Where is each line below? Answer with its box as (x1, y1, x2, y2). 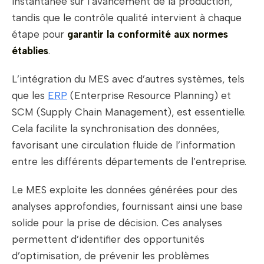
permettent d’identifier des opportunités (12, 233, 204, 246)
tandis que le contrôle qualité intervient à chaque (12, 12, 242, 24)
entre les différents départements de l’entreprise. (12, 156, 246, 168)
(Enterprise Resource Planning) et (67, 90, 231, 102)
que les (12, 90, 48, 102)
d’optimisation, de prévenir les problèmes (12, 250, 209, 262)
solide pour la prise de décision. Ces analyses (12, 217, 222, 229)
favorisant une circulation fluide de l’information (12, 139, 235, 151)
